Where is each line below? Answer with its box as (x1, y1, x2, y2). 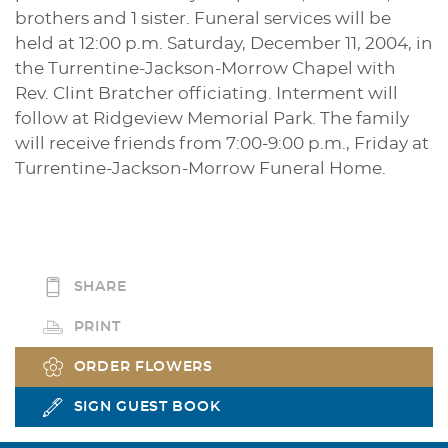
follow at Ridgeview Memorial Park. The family (15, 110, 409, 128)
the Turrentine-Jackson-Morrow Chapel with (15, 60, 396, 78)
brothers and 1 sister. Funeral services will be (15, 10, 391, 28)
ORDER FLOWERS (73, 359, 213, 374)
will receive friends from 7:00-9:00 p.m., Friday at (15, 135, 429, 153)
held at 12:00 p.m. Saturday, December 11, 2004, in (15, 35, 433, 53)
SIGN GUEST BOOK (73, 399, 221, 414)
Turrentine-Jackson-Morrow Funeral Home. (15, 160, 386, 178)
